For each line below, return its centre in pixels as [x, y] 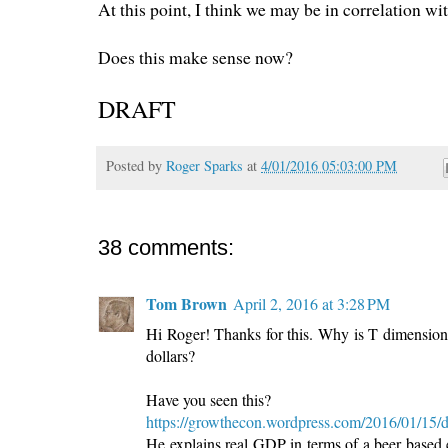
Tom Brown [186, 304]
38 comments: [166, 248]
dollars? [170, 356]
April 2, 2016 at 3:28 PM [311, 304]
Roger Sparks [204, 165]
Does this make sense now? [195, 56]
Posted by [136, 165]
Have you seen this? [208, 400]
